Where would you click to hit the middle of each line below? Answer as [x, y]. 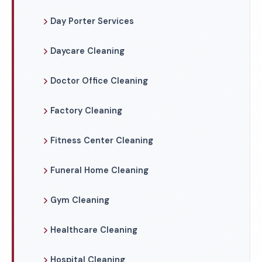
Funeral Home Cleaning [99, 170]
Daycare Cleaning [87, 51]
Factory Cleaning [86, 111]
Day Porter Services [92, 21]
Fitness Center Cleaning [102, 140]
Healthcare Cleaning [94, 230]
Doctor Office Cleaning [99, 81]
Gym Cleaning [80, 200]
